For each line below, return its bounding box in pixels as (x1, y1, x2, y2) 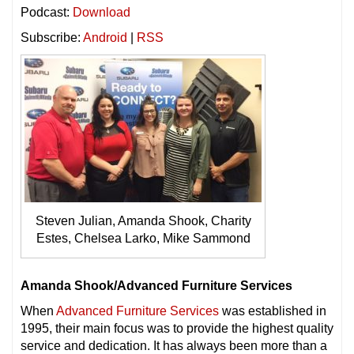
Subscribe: (21, 31, 83, 44)
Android (83, 31, 127, 44)
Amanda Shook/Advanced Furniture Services (21, 278, 292, 292)
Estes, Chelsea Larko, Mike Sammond (36, 231, 250, 245)
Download (73, 6, 130, 19)
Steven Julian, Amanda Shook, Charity (35, 213, 251, 228)
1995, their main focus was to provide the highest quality (21, 321, 333, 335)
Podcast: (21, 6, 73, 19)
